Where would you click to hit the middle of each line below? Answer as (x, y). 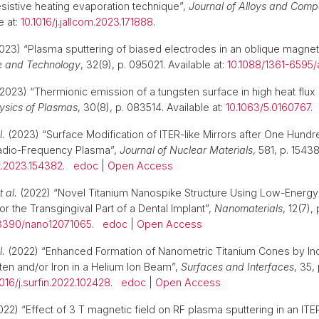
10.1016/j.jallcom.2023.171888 (87, 22)
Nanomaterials (249, 208)
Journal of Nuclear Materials (186, 150)
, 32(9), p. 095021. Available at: (154, 64)
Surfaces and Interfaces (237, 267)
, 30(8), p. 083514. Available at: (152, 107)
